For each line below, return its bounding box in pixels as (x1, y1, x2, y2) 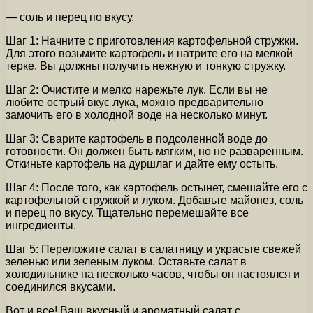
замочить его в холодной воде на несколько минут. (6, 108, 268, 121)
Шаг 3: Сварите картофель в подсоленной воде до (6, 132, 268, 145)
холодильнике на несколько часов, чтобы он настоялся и (6, 268, 300, 280)
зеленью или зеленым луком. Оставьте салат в (6, 255, 247, 268)
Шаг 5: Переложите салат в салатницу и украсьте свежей (6, 242, 301, 255)
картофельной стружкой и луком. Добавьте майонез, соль (6, 194, 303, 206)
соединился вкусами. (6, 280, 115, 293)
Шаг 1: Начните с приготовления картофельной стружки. (6, 34, 298, 47)
